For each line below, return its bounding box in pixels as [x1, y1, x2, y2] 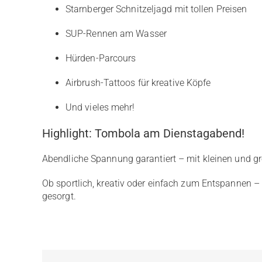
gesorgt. [42, 191, 76, 202]
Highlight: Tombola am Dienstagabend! [42, 126, 244, 140]
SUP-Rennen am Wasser [65, 28, 167, 39]
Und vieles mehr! [65, 102, 135, 113]
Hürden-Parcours [65, 53, 136, 64]
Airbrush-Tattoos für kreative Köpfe [65, 77, 211, 88]
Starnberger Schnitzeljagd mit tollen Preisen [65, 4, 247, 15]
